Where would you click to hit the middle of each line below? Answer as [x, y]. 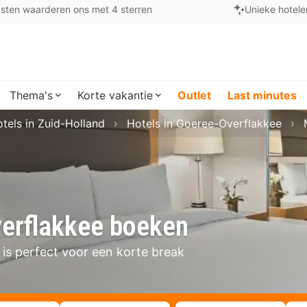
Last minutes [262, 95]
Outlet [194, 95]
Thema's [31, 95]
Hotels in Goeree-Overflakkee [204, 123]
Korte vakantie [115, 95]
